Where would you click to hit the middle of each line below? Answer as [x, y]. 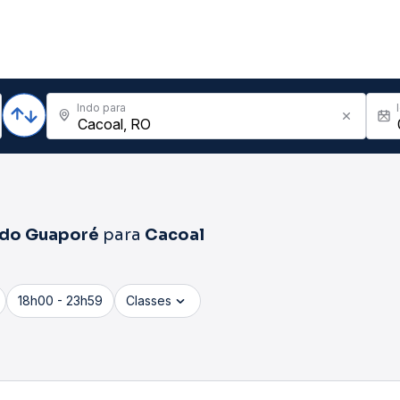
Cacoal [175, 235]
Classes [149, 300]
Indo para [101, 108]
